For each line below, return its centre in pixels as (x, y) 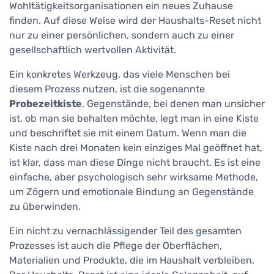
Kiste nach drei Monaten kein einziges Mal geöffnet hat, (136, 148)
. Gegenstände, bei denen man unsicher (173, 104)
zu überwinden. (45, 207)
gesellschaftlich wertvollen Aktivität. (93, 50)
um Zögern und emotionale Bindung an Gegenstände (131, 192)
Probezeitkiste (46, 104)
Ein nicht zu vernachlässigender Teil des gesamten (125, 231)
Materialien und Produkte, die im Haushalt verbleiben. (132, 261)
